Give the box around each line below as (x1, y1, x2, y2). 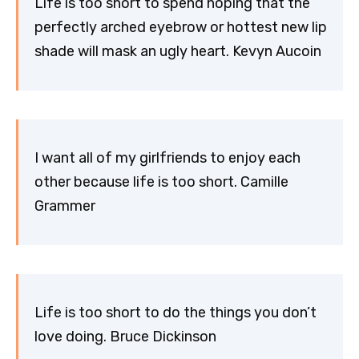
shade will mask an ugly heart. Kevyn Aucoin (34, 42, 321, 61)
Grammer (34, 197, 95, 216)
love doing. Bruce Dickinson (34, 328, 216, 346)
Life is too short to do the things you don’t (34, 304, 317, 322)
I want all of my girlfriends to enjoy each (34, 149, 301, 167)
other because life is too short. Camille (34, 173, 288, 192)
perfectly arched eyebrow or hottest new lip (34, 18, 327, 37)
